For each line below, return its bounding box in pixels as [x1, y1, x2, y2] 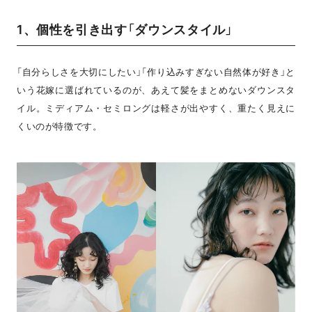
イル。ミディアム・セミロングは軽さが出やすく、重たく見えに [16, 102, 296, 114]
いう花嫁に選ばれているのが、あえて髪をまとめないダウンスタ [16, 84, 296, 95]
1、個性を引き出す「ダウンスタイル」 [16, 22, 233, 37]
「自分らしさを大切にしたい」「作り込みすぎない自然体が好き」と [16, 65, 296, 77]
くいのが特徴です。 [16, 120, 102, 132]
